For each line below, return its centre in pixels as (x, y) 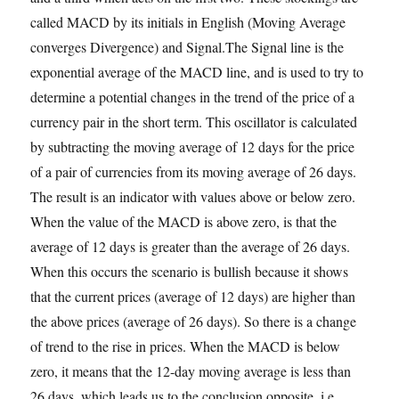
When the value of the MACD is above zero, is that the (184, 221)
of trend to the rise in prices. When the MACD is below (186, 346)
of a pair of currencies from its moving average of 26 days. (194, 171)
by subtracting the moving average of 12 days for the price (193, 147)
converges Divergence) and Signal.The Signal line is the (187, 47)
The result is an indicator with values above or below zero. (193, 196)
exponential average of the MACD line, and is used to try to (197, 72)
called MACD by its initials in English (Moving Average (188, 22)
